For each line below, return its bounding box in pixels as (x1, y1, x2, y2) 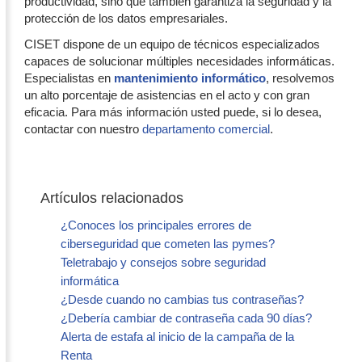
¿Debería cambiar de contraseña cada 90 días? (61, 310, 312, 325)
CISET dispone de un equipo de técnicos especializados (24, 36, 320, 51)
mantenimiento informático (114, 70, 266, 85)
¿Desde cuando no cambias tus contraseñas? (61, 292, 304, 306)
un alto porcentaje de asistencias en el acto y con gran (24, 87, 309, 102)
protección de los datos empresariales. (24, 11, 228, 25)
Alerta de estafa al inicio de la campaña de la (61, 329, 294, 343)
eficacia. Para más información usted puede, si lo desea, (24, 104, 322, 119)
